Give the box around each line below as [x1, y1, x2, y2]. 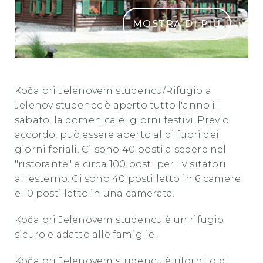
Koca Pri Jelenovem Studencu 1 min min [15, 57, 211, 69]
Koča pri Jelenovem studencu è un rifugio [15, 214, 224, 225]
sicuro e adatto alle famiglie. [15, 228, 157, 240]
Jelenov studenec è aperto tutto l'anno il [15, 99, 218, 111]
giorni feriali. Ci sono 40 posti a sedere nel [15, 143, 227, 155]
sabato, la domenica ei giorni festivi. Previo [15, 114, 230, 126]
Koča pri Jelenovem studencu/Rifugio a [15, 85, 212, 96]
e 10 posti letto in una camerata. [15, 187, 175, 199]
